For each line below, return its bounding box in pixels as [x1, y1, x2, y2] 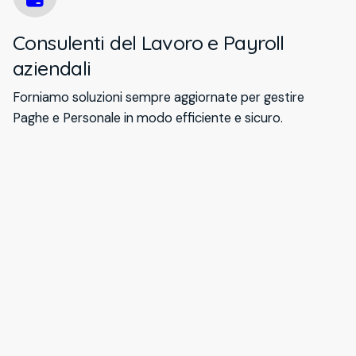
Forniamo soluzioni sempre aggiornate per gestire [13, 89, 304, 106]
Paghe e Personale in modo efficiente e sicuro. [13, 110, 283, 127]
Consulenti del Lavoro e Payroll [13, 30, 284, 56]
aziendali [13, 56, 91, 81]
